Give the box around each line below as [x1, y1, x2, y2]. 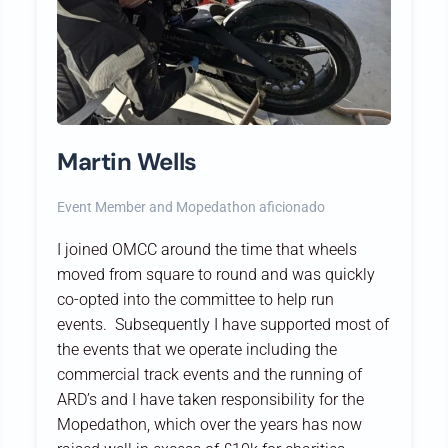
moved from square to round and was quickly [57, 264, 376, 284]
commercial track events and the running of [57, 364, 363, 384]
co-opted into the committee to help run [57, 289, 335, 309]
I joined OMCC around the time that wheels [57, 239, 358, 259]
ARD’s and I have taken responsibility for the [57, 389, 365, 409]
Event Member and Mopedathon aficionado [57, 198, 326, 215]
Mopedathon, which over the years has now [57, 414, 363, 434]
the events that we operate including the [57, 339, 338, 359]
